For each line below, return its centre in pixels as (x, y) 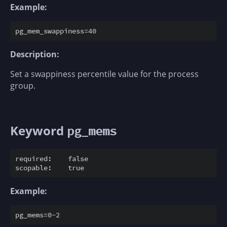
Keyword (39, 131)
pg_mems (92, 131)
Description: (35, 54)
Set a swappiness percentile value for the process (104, 74)
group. (23, 86)
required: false (52, 159)
